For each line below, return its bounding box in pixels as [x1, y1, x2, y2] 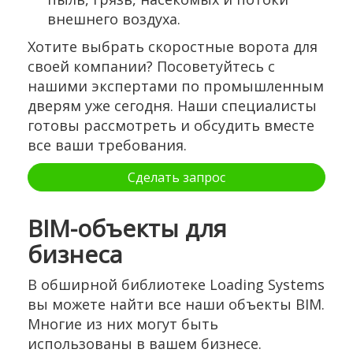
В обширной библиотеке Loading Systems [28, 275, 325, 295]
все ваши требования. [28, 136, 187, 155]
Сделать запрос [128, 169, 225, 187]
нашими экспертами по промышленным [28, 76, 324, 96]
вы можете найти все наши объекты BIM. [28, 295, 325, 314]
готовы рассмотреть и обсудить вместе [28, 116, 314, 136]
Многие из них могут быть [28, 314, 218, 334]
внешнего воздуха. [47, 9, 180, 29]
